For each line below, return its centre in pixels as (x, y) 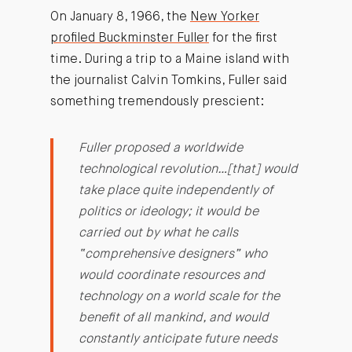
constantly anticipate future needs (178, 339)
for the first (243, 38)
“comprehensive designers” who (172, 254)
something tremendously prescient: (157, 102)
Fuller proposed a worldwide (160, 148)
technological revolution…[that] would (188, 169)
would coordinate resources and (171, 275)
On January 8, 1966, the (120, 17)
